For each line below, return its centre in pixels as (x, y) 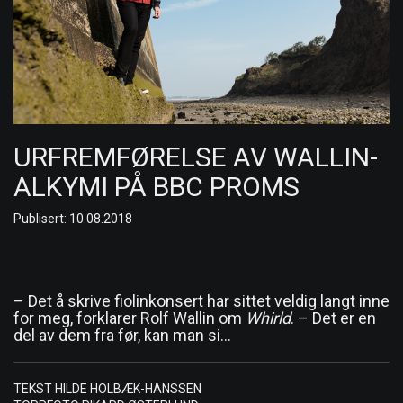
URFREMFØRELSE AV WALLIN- (196, 157)
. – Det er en (333, 318)
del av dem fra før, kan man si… (122, 336)
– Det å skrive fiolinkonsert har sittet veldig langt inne (201, 301)
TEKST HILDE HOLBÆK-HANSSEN (107, 389)
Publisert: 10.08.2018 (73, 219)
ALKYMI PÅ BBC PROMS (157, 187)
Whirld (268, 318)
